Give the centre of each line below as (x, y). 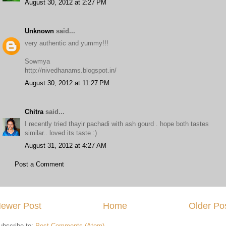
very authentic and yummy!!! (67, 43)
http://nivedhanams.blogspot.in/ (71, 70)
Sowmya (37, 61)
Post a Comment (39, 164)
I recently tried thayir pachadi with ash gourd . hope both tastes (117, 124)
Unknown (39, 31)
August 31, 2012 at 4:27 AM (66, 145)
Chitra (34, 111)
